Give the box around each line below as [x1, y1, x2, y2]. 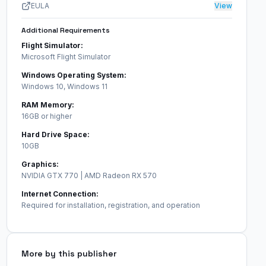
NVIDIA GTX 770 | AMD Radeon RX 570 [21, 171, 159, 180]
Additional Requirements [21, 26, 110, 35]
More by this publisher [21, 248, 116, 259]
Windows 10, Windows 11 [21, 82, 109, 91]
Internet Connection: [21, 189, 99, 198]
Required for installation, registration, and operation [21, 201, 200, 210]
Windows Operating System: [21, 71, 126, 80]
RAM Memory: [21, 100, 74, 109]
